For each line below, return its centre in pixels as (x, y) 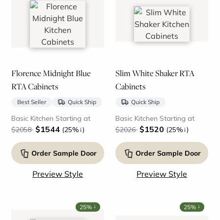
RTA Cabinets (35, 86)
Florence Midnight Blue (51, 73)
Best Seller (31, 102)
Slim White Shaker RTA (155, 73)
